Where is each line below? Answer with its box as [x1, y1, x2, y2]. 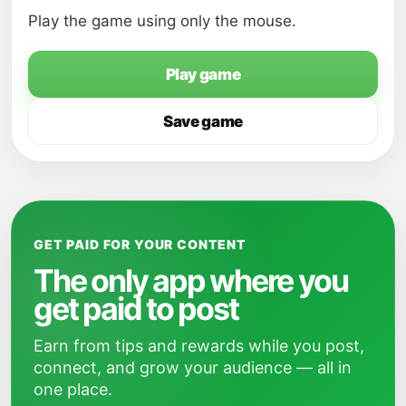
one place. [34, 379, 112, 399]
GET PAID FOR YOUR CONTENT [34, 236, 246, 252]
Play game [165, 64, 241, 83]
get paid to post [34, 289, 238, 327]
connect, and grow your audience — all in [34, 357, 352, 377]
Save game [163, 111, 243, 130]
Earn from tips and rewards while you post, [34, 335, 364, 355]
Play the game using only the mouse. [28, 11, 296, 30]
